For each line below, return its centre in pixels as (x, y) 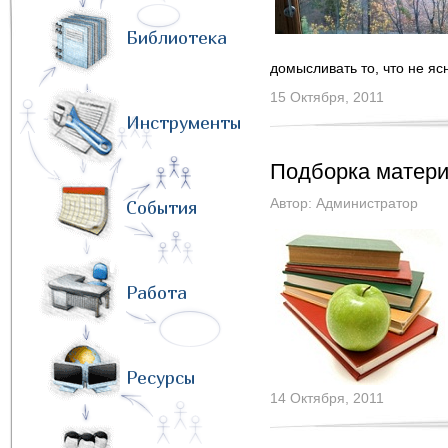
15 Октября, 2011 (327, 97)
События (161, 207)
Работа (156, 292)
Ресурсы (160, 377)
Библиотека (176, 37)
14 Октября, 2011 (327, 398)
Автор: (293, 203)
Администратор (367, 203)
